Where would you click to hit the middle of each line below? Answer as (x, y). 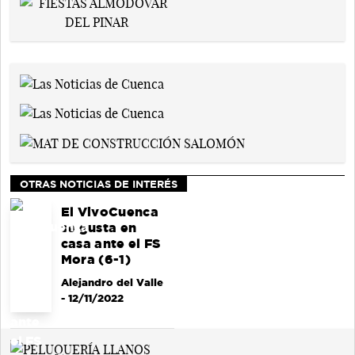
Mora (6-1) (95, 260)
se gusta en (99, 228)
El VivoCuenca (109, 212)
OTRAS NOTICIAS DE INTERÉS (99, 184)
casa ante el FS (111, 244)
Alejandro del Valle (112, 282)
